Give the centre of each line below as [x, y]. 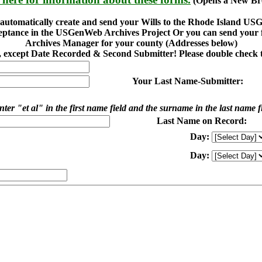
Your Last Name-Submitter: [188, 81]
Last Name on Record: [202, 121]
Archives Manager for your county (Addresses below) [131, 43]
